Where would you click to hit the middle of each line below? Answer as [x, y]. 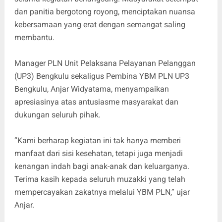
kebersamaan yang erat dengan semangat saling [100, 24]
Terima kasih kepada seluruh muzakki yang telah [100, 179]
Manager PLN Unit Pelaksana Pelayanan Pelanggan [105, 63]
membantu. [34, 37]
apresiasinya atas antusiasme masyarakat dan [96, 102]
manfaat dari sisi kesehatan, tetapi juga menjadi [98, 153]
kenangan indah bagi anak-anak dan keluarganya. [102, 166]
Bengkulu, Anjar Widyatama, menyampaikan [91, 89]
